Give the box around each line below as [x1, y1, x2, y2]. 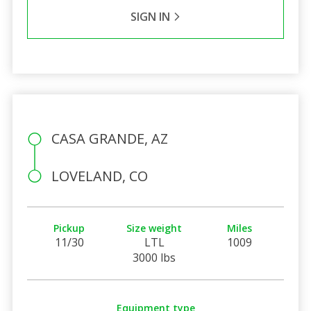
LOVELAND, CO [51, 166, 148, 185]
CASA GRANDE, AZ [51, 128, 168, 148]
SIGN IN [130, 8, 173, 24]
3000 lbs [133, 249, 176, 265]
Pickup [53, 221, 85, 235]
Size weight [126, 221, 183, 235]
